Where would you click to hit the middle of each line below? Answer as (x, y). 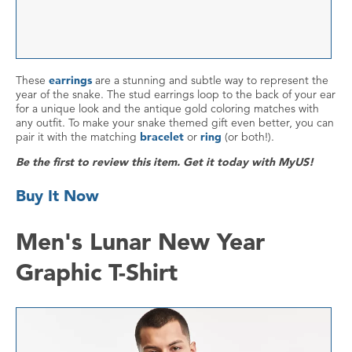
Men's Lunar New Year (140, 242)
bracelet (162, 137)
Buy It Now (57, 196)
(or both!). (248, 137)
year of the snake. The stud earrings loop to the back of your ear (176, 95)
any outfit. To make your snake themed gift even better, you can (175, 123)
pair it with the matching (78, 137)
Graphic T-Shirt (97, 272)
